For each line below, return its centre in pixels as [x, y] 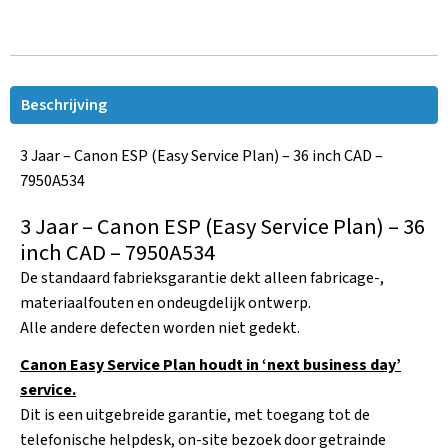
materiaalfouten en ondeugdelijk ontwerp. [165, 303]
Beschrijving [64, 105]
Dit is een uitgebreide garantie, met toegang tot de [195, 415]
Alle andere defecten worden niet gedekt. [160, 328]
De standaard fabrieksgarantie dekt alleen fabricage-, [202, 278]
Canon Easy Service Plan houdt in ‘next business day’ [210, 365]
